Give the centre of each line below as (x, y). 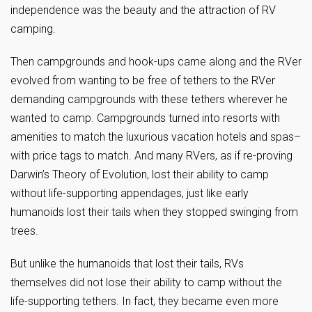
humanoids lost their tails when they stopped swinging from (154, 212)
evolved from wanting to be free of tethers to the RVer (143, 80)
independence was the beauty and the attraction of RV (143, 10)
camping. (33, 29)
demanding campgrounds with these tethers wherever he (149, 99)
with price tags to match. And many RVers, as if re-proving (151, 156)
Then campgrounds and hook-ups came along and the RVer (156, 62)
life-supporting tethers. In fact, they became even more (145, 301)
